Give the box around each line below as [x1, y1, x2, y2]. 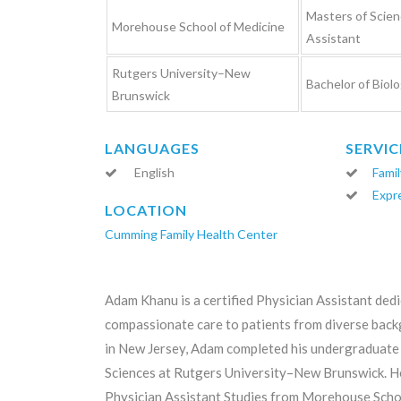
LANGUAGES [105, 140, 200, 157]
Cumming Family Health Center [105, 226, 277, 242]
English [132, 165, 175, 180]
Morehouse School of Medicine [112, 19, 285, 34]
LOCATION [105, 201, 187, 218]
